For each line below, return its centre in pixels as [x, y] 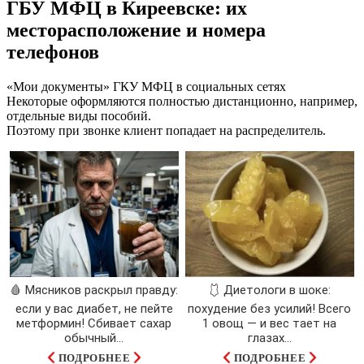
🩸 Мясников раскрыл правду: [94, 290]
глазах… [270, 338]
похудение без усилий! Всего [270, 309]
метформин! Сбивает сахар [94, 324]
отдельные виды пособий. [79, 115]
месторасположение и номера [136, 30]
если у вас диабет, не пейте [94, 309]
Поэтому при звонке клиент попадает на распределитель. [166, 130]
